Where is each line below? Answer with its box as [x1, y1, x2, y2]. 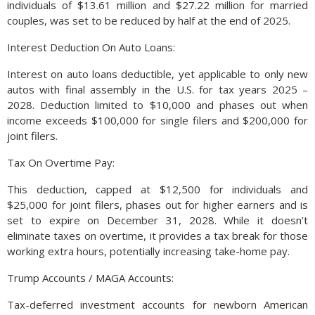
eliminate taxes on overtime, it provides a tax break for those [7, 229, 308, 243]
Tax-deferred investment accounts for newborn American [7, 297, 308, 311]
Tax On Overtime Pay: [7, 155, 115, 169]
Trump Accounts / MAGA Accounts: [7, 271, 174, 285]
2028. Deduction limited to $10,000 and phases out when [7, 98, 308, 112]
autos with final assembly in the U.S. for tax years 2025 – [7, 82, 308, 96]
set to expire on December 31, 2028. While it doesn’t [7, 213, 308, 227]
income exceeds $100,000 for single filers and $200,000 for [7, 113, 308, 127]
